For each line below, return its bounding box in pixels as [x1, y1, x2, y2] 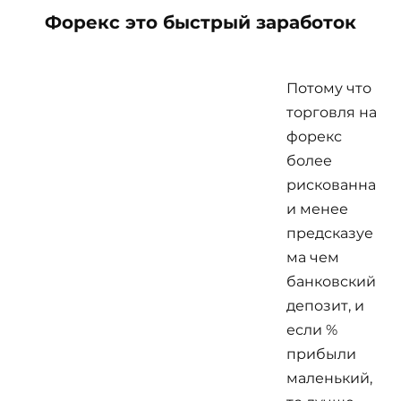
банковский [286, 272, 376, 290]
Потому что [286, 79, 371, 97]
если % [286, 320, 337, 338]
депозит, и [286, 296, 364, 314]
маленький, [286, 369, 372, 387]
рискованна [286, 175, 376, 193]
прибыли [286, 345, 356, 363]
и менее [286, 200, 348, 218]
